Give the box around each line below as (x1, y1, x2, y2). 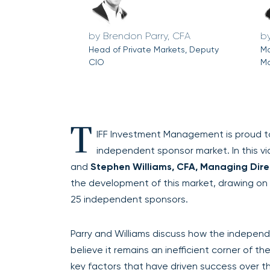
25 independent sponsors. (71, 193, 188, 206)
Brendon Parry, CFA (103, 30, 190, 42)
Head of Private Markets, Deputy (89, 45, 219, 55)
